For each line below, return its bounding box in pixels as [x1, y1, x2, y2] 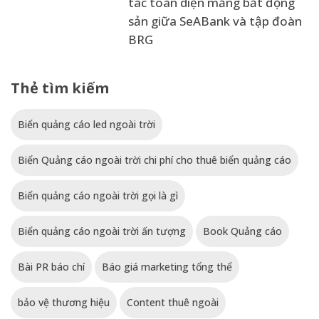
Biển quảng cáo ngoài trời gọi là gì [18, 189, 178, 203]
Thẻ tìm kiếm [11, 78, 109, 98]
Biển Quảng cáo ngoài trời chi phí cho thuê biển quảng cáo [18, 153, 291, 167]
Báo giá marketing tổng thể [102, 260, 232, 274]
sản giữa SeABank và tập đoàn [128, 13, 302, 30]
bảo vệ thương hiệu [18, 296, 110, 310]
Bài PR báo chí [18, 260, 85, 274]
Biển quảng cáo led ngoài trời [18, 117, 155, 132]
